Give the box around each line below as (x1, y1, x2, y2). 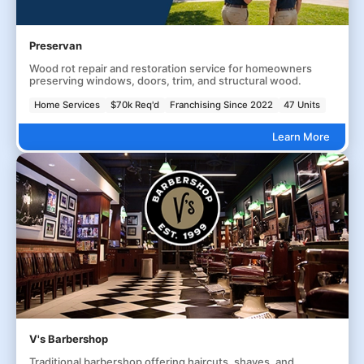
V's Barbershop (28, 331, 108, 345)
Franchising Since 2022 (170, 98, 274, 110)
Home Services (34, 98, 101, 110)
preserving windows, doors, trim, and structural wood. (28, 73, 301, 87)
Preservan (28, 38, 82, 52)
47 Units (284, 98, 321, 110)
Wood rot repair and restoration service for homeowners (28, 61, 312, 75)
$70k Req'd (110, 98, 160, 110)
